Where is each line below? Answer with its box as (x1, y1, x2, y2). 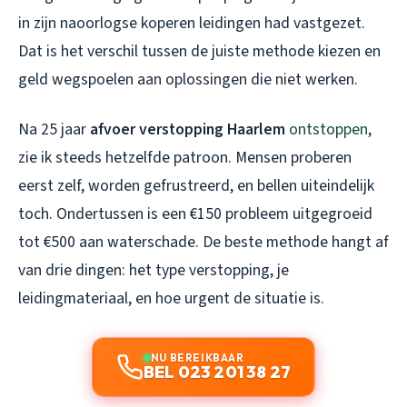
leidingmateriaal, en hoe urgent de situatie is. (18, 286, 324, 310)
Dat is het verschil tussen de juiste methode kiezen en (18, 39, 381, 63)
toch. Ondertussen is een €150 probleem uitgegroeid (18, 202, 372, 225)
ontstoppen (289, 117, 368, 141)
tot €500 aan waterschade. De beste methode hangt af (18, 230, 389, 253)
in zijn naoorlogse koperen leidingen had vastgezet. (18, 11, 365, 35)
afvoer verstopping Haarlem (90, 117, 285, 141)
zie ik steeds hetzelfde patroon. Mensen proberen (18, 145, 352, 169)
